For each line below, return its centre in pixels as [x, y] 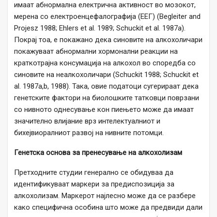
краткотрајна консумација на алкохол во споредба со [105, 63]
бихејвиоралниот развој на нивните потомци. [89, 133]
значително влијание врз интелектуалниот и [87, 121]
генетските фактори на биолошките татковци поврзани [107, 98]
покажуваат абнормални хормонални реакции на [96, 52]
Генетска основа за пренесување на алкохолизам [98, 153]
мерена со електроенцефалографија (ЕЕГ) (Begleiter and [107, 17]
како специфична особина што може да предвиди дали [108, 208]
